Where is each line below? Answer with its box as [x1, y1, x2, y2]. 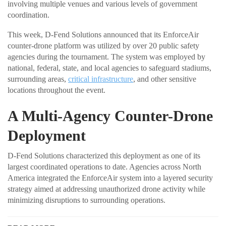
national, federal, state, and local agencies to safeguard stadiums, [8, 63, 211, 72]
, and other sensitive [133, 74, 196, 83]
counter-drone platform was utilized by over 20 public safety [8, 41, 199, 50]
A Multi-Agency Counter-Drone [8, 107, 213, 124]
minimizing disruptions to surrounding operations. [8, 195, 165, 204]
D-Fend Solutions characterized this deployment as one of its [8, 151, 200, 160]
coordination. [8, 10, 49, 19]
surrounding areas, [8, 74, 68, 83]
